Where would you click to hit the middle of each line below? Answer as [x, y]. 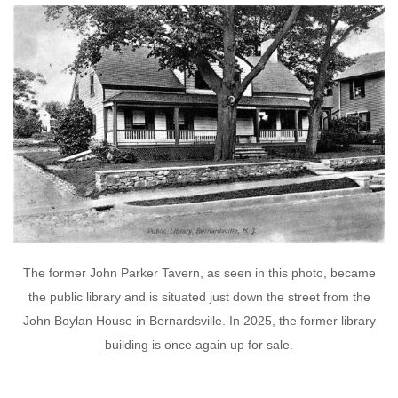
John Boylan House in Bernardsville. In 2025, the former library [199, 321]
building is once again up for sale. [199, 345]
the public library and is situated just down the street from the [199, 297]
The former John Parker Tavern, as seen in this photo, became [199, 273]
